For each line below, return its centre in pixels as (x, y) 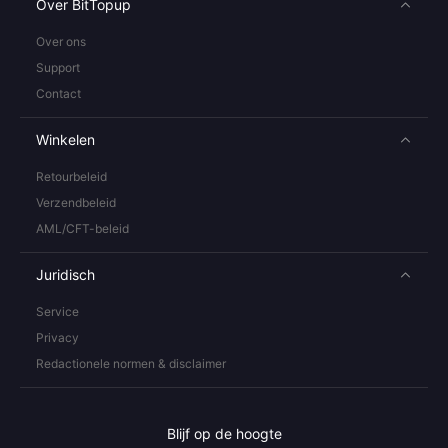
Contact (58, 93)
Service (57, 311)
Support (58, 67)
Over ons (61, 41)
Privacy (57, 337)
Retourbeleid (71, 176)
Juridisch (65, 274)
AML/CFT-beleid (82, 228)
